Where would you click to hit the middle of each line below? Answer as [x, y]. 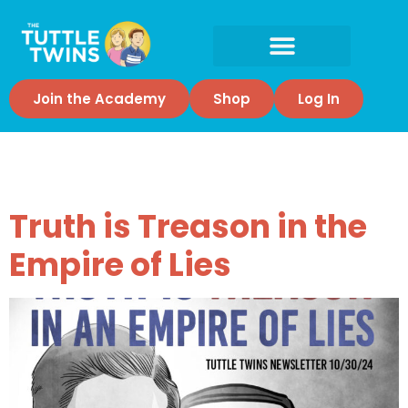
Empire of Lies [120, 264]
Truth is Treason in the [188, 226]
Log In [319, 99]
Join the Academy [99, 99]
